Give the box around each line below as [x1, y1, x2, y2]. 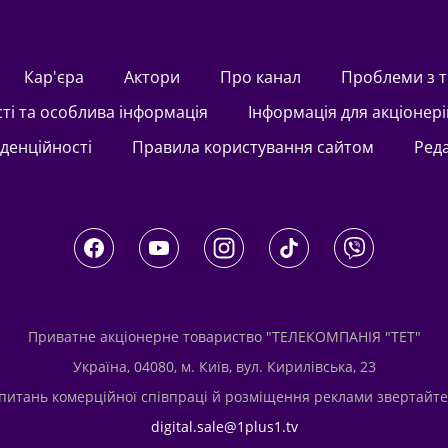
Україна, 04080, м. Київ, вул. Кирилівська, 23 [72, 357, 376, 377]
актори [133, 66, 180, 89]
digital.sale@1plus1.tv [150, 417, 298, 437]
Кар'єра [33, 66, 84, 89]
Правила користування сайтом [143, 136, 374, 159]
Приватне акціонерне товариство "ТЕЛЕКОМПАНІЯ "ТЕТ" [27, 327, 421, 347]
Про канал [231, 66, 301, 89]
